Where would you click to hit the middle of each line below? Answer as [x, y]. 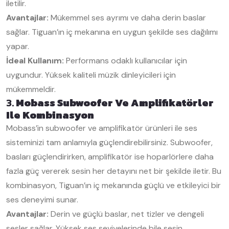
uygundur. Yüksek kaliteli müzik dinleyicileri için [91, 75]
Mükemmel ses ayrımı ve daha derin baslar [127, 18]
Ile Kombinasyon [50, 115]
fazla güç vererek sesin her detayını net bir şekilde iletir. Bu [114, 171]
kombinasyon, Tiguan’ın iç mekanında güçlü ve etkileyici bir [113, 185]
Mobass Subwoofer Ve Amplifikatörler [115, 103]
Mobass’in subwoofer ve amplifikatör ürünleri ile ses [102, 128]
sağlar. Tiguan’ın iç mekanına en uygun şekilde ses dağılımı [112, 32]
